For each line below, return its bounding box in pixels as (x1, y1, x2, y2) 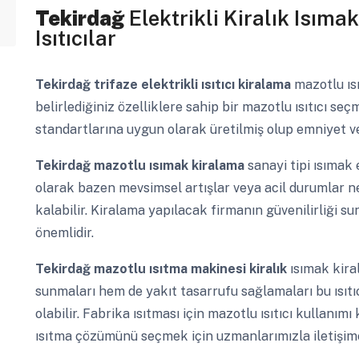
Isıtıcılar (34, 26, 116, 51)
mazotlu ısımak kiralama (93, 158, 248, 174)
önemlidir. (34, 225, 94, 241)
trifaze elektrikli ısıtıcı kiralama (93, 77, 294, 93)
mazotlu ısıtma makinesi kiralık (93, 261, 290, 277)
